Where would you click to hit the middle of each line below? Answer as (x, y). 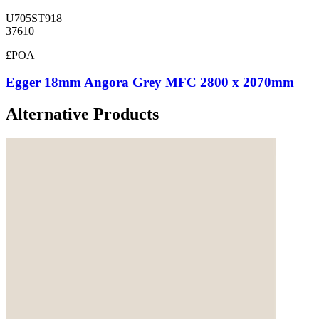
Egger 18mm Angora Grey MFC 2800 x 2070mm (150, 83)
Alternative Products (82, 114)
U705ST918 (34, 18)
